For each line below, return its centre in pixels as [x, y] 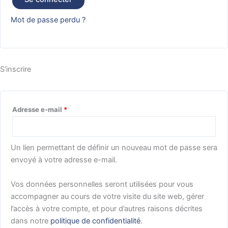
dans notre [31, 221]
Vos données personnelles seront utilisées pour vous [102, 184]
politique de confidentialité [95, 221]
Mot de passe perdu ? [48, 20]
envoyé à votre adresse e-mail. [64, 160]
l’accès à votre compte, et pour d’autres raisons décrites [107, 208]
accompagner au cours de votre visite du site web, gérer [107, 196]
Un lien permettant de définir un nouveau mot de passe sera [114, 148]
